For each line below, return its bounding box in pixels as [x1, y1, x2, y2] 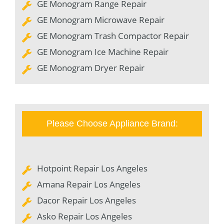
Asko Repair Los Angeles [37, 210, 132, 222]
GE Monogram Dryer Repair [37, 61, 144, 73]
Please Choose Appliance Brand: [46, 118, 178, 128]
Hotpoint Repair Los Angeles [37, 162, 147, 174]
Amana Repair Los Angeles [37, 178, 140, 190]
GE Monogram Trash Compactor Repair [37, 29, 189, 41]
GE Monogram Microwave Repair [37, 13, 164, 25]
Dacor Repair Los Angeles [37, 194, 136, 206]
